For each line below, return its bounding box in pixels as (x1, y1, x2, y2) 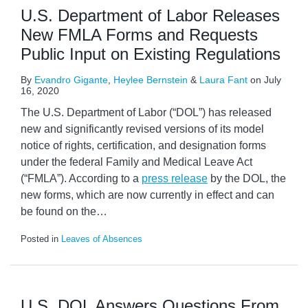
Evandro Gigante (34, 74, 108, 86)
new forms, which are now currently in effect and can (21, 189, 274, 201)
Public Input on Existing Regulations (21, 45, 280, 64)
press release (142, 173, 208, 185)
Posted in (21, 234, 61, 245)
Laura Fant (199, 74, 247, 86)
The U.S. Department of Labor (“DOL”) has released (21, 107, 272, 119)
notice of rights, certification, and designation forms (21, 140, 266, 152)
